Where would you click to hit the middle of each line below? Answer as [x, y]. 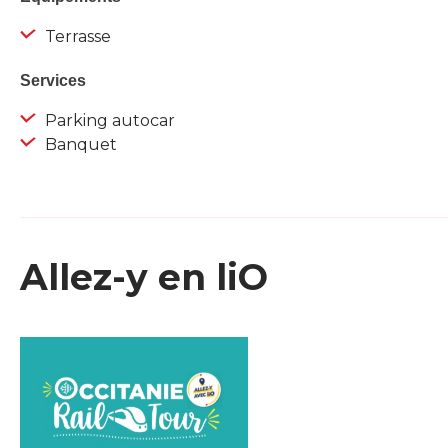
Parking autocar [108, 121]
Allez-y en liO [144, 277]
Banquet [79, 145]
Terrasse [76, 37]
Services [53, 81]
